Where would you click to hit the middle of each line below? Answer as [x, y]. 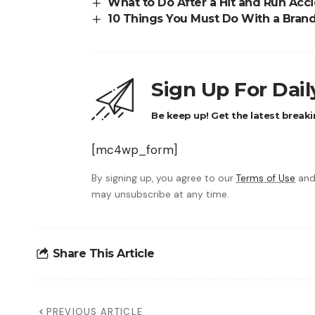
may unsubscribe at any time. [160, 194]
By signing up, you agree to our [164, 178]
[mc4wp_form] [134, 149]
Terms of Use [266, 178]
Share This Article [103, 254]
